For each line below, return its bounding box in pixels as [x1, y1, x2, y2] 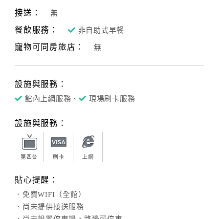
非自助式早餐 [78, 26, 124, 34]
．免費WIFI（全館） [15, 191, 86, 198]
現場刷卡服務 [88, 95, 135, 103]
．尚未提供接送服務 [15, 203, 84, 211]
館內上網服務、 [24, 95, 79, 103]
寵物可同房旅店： [15, 43, 84, 52]
